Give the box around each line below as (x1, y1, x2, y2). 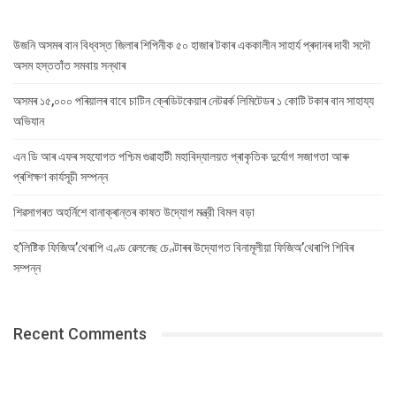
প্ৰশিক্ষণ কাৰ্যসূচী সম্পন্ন (13, 170, 108, 184)
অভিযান (13, 114, 44, 128)
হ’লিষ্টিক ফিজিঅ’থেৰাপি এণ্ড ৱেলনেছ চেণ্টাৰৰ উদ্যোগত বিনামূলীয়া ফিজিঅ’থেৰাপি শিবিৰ (13, 240, 354, 255)
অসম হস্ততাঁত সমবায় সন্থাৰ (13, 58, 126, 72)
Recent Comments (13, 324, 147, 343)
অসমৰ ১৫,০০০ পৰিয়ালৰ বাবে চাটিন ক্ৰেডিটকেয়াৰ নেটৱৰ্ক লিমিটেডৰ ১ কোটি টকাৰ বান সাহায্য (13, 94, 374, 108)
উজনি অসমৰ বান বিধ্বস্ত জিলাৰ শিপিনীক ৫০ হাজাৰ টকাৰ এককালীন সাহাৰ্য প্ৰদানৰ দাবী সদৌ (13, 38, 370, 52)
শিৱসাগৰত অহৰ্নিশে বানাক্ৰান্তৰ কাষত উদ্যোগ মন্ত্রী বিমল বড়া (13, 205, 255, 219)
